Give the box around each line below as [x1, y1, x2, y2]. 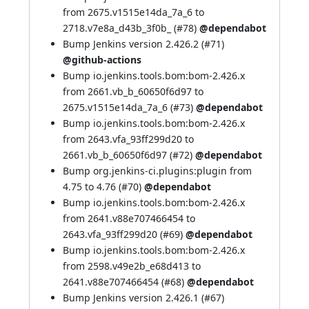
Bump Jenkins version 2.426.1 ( [63, 291, 204, 304]
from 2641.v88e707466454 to [63, 212, 195, 225]
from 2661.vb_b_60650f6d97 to [63, 85, 203, 98]
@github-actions [63, 53, 141, 66]
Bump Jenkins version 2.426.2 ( [63, 37, 204, 50]
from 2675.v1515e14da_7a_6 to [63, 6, 204, 19]
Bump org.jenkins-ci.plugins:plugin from [63, 164, 252, 177]
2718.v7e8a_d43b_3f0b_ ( [63, 21, 177, 34]
